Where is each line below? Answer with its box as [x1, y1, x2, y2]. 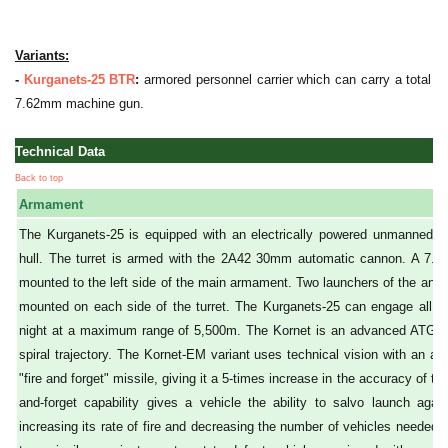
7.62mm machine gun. [15, 96, 144, 112]
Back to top [15, 173, 63, 184]
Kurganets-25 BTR [23, 72, 136, 88]
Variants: [15, 48, 69, 64]
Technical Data [15, 144, 105, 160]
